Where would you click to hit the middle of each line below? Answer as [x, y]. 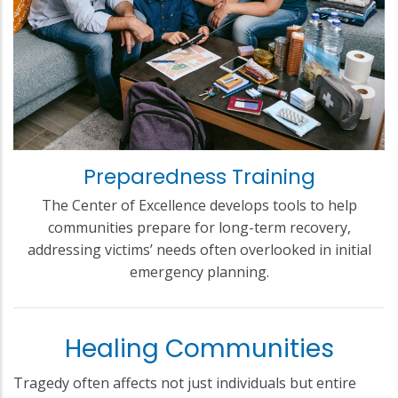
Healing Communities [199, 349]
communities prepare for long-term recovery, [199, 228]
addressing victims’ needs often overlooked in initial [199, 250]
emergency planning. [199, 272]
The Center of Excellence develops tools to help [199, 206]
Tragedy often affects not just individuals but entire [185, 383]
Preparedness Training [199, 177]
